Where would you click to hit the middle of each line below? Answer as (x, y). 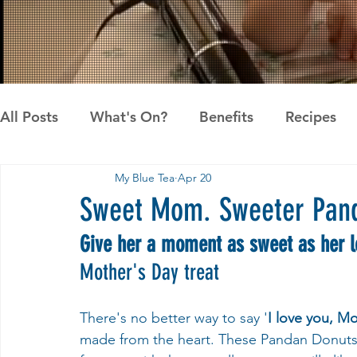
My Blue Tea (145, 177)
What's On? (129, 116)
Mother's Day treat (149, 272)
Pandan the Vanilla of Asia (187, 180)
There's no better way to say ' (174, 318)
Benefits (226, 116)
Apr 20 (194, 177)
